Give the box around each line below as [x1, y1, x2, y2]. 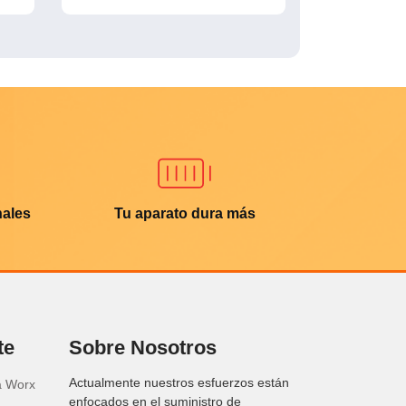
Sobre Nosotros [69, 335, 217, 359]
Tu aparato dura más [113, 205, 256, 221]
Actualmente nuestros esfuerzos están [69, 374, 289, 390]
